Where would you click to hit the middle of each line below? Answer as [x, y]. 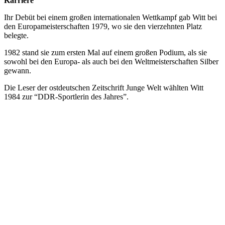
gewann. [18, 70]
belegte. [16, 35]
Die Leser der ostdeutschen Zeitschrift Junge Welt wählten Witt [104, 87]
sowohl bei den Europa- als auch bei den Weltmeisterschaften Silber [111, 61]
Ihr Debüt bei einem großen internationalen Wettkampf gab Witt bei [110, 17]
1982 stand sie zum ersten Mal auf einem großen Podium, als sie [105, 52]
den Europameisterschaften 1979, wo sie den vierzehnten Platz [103, 26]
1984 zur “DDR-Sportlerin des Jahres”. [66, 96]
